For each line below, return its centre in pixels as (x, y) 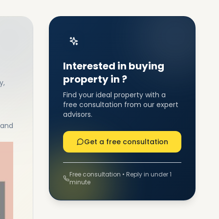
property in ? (95, 79)
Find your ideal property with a (114, 95)
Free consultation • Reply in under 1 (120, 174)
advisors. (78, 114)
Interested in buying (114, 66)
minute (80, 182)
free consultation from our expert (121, 105)
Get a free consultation (126, 142)
